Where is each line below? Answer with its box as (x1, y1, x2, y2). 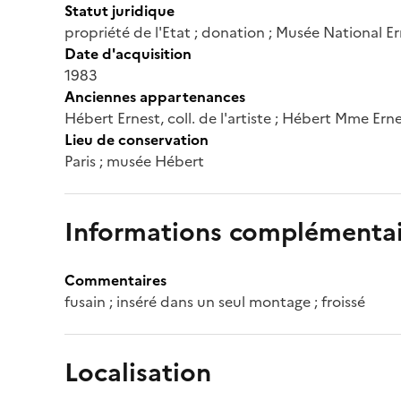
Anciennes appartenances (64, 85, 245, 107)
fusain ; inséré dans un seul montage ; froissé (64, 290, 365, 312)
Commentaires (64, 269, 166, 291)
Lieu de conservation (64, 128, 209, 150)
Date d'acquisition (64, 42, 192, 64)
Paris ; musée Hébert (64, 149, 204, 172)
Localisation (64, 353, 211, 391)
